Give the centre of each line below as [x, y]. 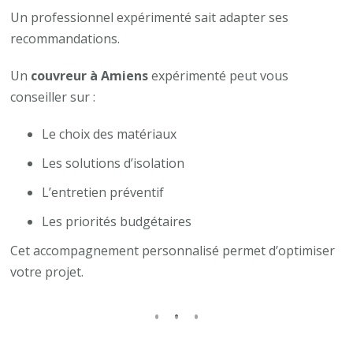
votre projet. [47, 271]
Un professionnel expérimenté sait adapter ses [150, 17]
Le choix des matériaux [110, 134]
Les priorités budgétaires [117, 221]
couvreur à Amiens [90, 75]
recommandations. [65, 38]
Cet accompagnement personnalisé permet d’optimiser [173, 250]
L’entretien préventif [103, 192]
